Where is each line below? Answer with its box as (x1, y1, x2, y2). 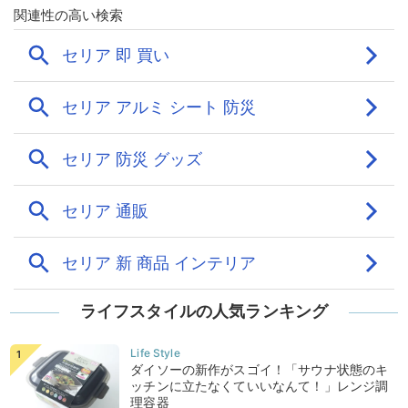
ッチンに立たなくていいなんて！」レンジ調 (130, 378, 389, 394)
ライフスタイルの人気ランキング (79, 301, 329, 321)
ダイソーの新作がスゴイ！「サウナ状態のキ (130, 362, 389, 378)
